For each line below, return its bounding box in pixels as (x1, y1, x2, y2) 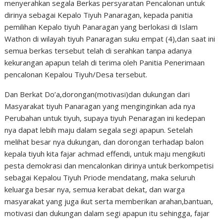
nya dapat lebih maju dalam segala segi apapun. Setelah (4, 125, 193, 135)
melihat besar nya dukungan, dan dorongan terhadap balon (4, 137, 204, 147)
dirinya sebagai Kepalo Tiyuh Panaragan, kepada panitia (4, 10, 193, 20)
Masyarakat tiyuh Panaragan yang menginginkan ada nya (4, 101, 196, 111)
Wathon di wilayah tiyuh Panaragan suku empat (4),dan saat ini (4, 34, 216, 44)
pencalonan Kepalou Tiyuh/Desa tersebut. (4, 69, 148, 79)
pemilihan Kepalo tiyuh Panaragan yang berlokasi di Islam (4, 22, 198, 32)
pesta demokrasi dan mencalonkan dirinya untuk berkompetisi (4, 161, 214, 170)
